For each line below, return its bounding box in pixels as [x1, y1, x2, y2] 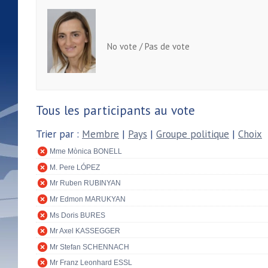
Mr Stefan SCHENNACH [50, 242, 129, 251]
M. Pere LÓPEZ [50, 163, 100, 172]
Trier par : [36, 127, 82, 141]
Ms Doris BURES [50, 211, 105, 220]
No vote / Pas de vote [107, 40, 190, 52]
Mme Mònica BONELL [50, 147, 122, 156]
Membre [82, 127, 119, 141]
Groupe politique [156, 127, 229, 141]
